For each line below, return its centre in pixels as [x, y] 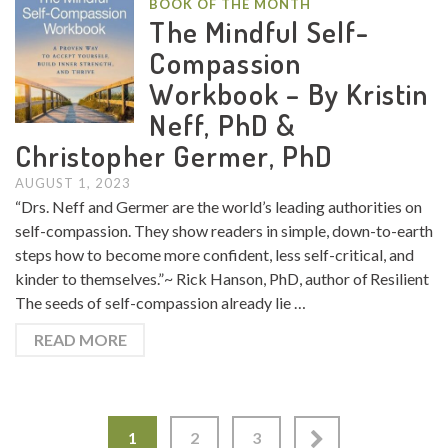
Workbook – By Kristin [289, 93]
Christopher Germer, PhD [174, 155]
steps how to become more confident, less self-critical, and [214, 254]
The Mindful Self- [259, 31]
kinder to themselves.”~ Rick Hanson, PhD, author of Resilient [222, 278]
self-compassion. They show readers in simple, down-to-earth [224, 230]
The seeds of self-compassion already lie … [160, 302]
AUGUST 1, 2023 [73, 182]
